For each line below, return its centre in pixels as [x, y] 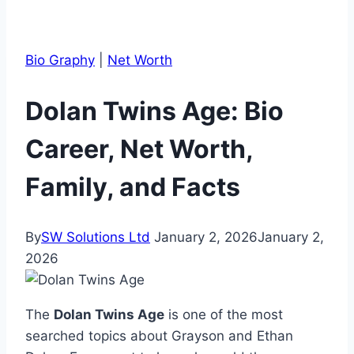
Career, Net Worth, [139, 149]
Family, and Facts [133, 186]
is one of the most [224, 315]
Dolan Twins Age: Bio [154, 111]
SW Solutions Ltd [96, 237]
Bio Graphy [60, 60]
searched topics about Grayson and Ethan [159, 336]
